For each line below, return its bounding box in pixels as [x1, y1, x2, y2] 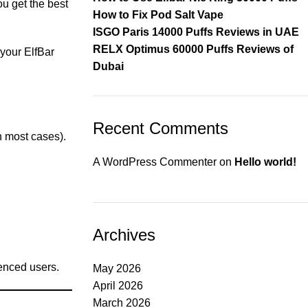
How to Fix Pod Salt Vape [92, 9, 223, 21]
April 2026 [92, 280, 143, 291]
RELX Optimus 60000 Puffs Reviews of [92, 43, 294, 55]
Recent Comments [92, 119, 228, 137]
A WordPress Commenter [92, 156, 217, 168]
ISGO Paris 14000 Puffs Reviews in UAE [92, 26, 299, 38]
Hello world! [234, 156, 296, 168]
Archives [92, 225, 155, 244]
